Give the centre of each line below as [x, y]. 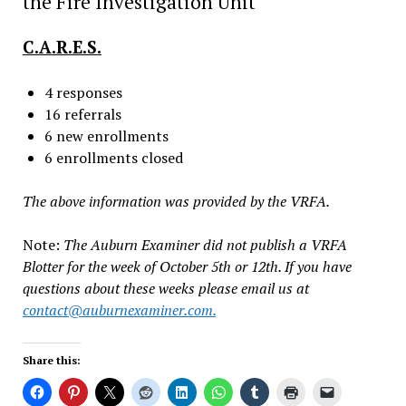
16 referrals [82, 114]
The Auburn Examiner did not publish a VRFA [205, 244]
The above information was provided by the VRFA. [176, 201]
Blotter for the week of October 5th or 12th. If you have [187, 266]
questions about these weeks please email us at [165, 288]
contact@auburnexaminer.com [117, 309]
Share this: [51, 360]
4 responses [83, 92]
